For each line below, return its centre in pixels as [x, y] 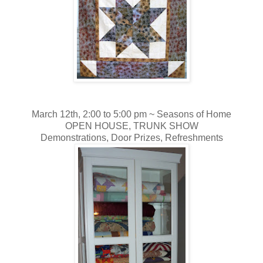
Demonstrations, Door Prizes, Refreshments [131, 137]
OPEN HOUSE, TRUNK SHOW [131, 126]
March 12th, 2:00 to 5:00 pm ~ [94, 114]
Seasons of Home [194, 114]
